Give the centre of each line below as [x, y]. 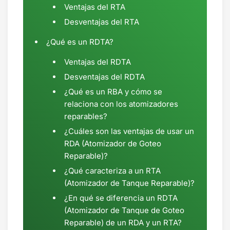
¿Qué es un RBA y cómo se [113, 92]
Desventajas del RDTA [104, 77]
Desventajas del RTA [102, 22]
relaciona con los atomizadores [121, 104]
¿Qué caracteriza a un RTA [112, 171]
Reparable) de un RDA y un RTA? [123, 223]
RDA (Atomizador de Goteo [113, 144]
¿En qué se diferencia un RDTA [121, 198]
